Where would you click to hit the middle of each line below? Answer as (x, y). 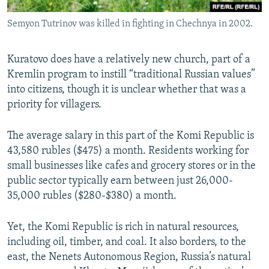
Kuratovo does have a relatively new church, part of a (129, 59)
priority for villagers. (54, 104)
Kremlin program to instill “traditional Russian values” (131, 74)
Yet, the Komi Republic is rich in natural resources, (123, 227)
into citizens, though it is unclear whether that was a (127, 89)
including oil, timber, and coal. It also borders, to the (127, 242)
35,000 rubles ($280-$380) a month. (92, 196)
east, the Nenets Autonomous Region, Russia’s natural (129, 257)
